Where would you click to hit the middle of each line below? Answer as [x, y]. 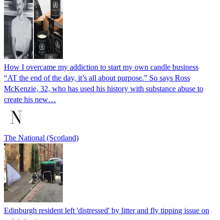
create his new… [30, 99]
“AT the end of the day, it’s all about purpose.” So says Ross [97, 78]
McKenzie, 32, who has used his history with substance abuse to [104, 88]
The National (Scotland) [41, 137]
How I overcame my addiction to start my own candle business [101, 67]
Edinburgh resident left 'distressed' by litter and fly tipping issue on [107, 210]
